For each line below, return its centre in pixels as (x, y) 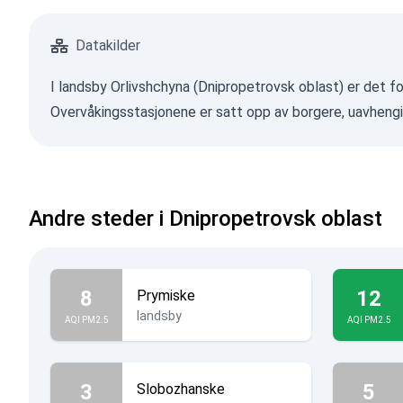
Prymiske (166, 296)
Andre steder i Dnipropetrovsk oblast (206, 219)
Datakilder (108, 45)
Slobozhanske (181, 389)
